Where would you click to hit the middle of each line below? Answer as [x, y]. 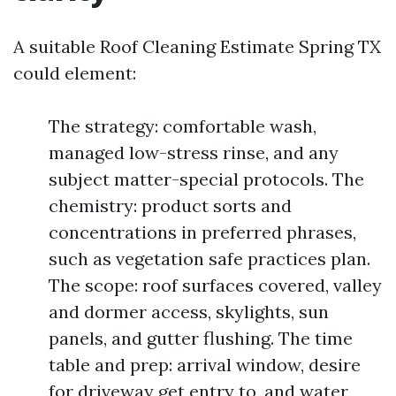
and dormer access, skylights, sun [189, 312]
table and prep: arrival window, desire [205, 365]
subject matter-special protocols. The [206, 179]
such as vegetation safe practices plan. [209, 259]
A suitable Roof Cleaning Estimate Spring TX [197, 46]
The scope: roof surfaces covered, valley [215, 285]
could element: [75, 73]
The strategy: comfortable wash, [183, 126]
